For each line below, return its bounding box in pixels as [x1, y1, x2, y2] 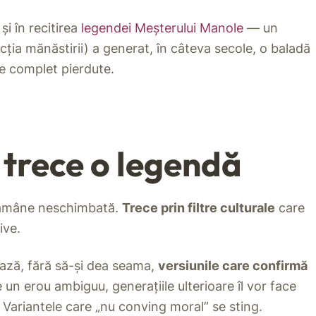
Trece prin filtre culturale [122, 200, 275, 216]
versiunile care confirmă [158, 258, 308, 274]
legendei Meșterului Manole [81, 20, 243, 36]
